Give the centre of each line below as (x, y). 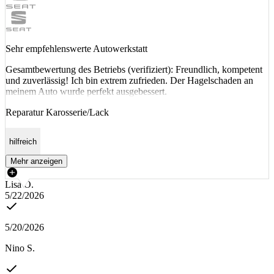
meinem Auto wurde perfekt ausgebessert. (86, 92)
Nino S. (20, 248)
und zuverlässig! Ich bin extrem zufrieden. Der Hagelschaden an (129, 81)
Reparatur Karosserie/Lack (57, 113)
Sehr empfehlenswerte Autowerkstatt (76, 49)
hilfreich (23, 141)
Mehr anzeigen (36, 161)
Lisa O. (19, 184)
